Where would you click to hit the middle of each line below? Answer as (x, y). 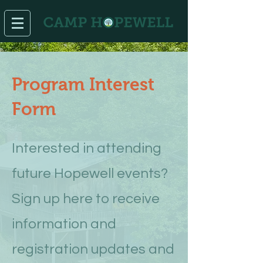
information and (64, 224)
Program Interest (83, 84)
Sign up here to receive (86, 199)
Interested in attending (87, 148)
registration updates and (93, 249)
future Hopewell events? (90, 173)
